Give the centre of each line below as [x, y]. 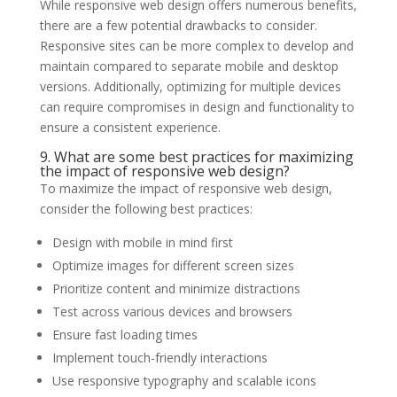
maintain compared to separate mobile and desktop [189, 66]
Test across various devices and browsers [172, 311]
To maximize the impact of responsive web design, [186, 188]
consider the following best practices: [146, 208]
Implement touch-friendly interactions [160, 357]
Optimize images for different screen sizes [173, 265]
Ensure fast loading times [125, 334]
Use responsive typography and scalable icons [184, 380]
